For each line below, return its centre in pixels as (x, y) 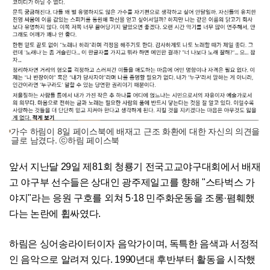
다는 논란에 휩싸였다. (55, 213)
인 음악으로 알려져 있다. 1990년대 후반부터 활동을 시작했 (133, 259)
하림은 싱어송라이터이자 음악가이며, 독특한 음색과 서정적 (134, 243)
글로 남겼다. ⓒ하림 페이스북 (65, 140)
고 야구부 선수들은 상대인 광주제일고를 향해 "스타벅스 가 (132, 182)
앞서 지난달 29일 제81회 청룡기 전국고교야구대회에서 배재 (135, 166)
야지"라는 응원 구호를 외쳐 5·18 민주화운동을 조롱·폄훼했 (132, 198)
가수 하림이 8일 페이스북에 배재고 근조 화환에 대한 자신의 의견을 (136, 131)
